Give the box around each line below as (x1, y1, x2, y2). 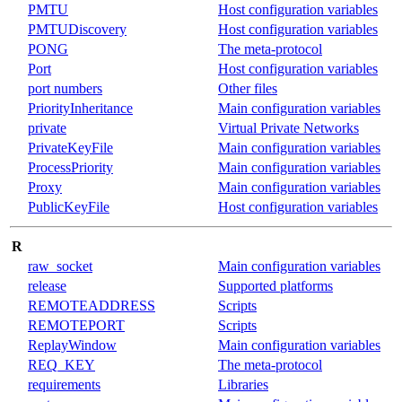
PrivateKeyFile (28, 139, 113, 155)
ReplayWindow (28, 336, 117, 353)
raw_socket (28, 258, 92, 274)
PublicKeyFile (28, 198, 109, 214)
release (28, 277, 66, 293)
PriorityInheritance (28, 100, 133, 116)
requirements (28, 376, 100, 392)
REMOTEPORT (28, 317, 125, 333)
